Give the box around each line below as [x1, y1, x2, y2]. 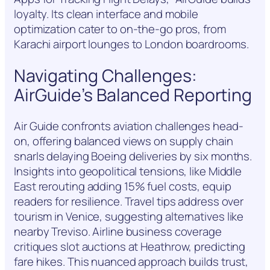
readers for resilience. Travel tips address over [14, 193, 244, 210]
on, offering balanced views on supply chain [14, 133, 233, 149]
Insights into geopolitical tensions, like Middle [14, 163, 242, 180]
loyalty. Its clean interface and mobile [14, 5, 199, 22]
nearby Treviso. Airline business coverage [14, 224, 222, 240]
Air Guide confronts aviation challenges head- [14, 118, 243, 134]
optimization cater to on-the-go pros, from [14, 20, 226, 37]
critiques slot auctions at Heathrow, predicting [14, 239, 246, 255]
